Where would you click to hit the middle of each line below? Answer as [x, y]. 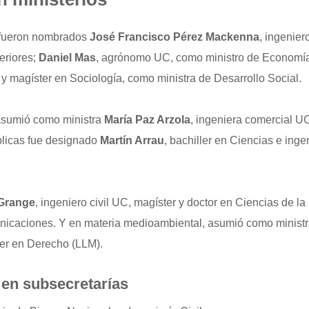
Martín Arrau [132, 140]
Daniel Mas [67, 58]
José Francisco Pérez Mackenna [175, 37]
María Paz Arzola [147, 120]
